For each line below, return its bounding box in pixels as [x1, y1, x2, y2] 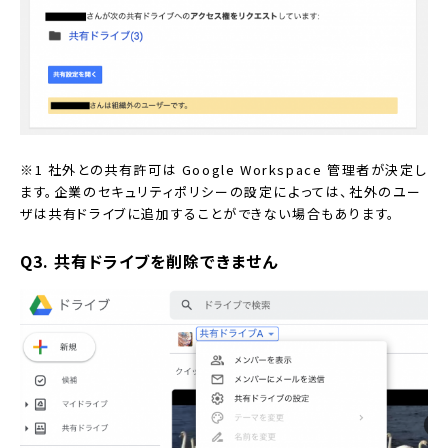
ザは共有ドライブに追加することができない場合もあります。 [20, 204, 396, 224]
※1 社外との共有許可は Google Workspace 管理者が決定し [20, 160, 428, 180]
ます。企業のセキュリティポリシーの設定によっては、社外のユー [20, 182, 423, 202]
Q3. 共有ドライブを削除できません [20, 249, 278, 274]
